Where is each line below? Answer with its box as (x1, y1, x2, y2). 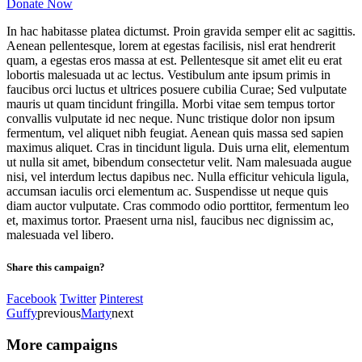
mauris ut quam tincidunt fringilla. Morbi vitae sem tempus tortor (6, 97, 335, 112)
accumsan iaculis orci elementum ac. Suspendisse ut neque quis (6, 184, 328, 199)
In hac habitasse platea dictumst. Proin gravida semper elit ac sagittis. (6, 24, 356, 39)
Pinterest (99, 291, 143, 305)
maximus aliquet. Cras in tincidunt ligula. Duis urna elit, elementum (6, 141, 349, 155)
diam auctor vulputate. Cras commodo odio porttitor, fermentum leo (6, 199, 349, 213)
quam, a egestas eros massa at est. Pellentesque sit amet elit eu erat (6, 53, 342, 68)
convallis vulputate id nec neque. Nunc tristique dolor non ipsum (6, 112, 335, 126)
